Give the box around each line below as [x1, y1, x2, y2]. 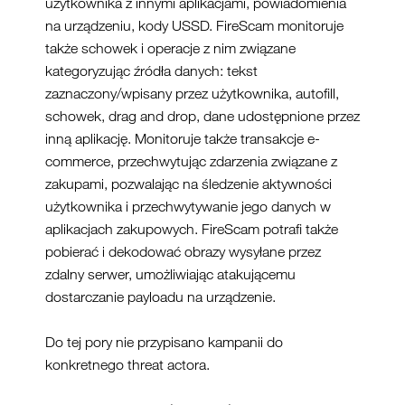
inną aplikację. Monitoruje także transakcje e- [45, 129, 320, 147]
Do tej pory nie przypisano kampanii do [45, 333, 283, 351]
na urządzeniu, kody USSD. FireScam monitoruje [45, 16, 344, 34]
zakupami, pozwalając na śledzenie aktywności [45, 174, 332, 193]
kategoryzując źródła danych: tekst [45, 61, 258, 80]
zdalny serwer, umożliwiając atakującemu [45, 265, 296, 283]
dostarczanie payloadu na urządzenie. [45, 287, 276, 306]
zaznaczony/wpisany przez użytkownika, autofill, [45, 84, 339, 102]
